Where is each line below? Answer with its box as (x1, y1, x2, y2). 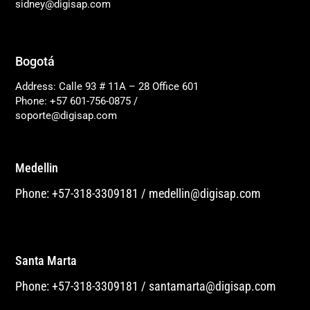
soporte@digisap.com (15, 109, 118, 122)
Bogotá (15, 53, 55, 69)
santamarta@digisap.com (149, 278, 277, 293)
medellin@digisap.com (149, 186, 262, 201)
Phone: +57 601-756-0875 (15, 94, 131, 107)
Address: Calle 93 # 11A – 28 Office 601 (15, 80, 199, 93)
